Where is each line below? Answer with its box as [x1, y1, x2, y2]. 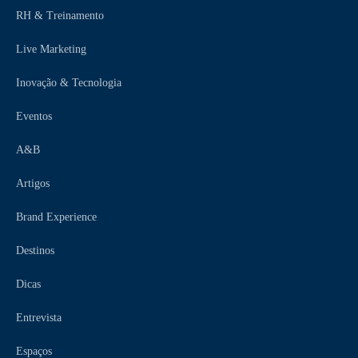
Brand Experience [16, 210, 97, 223]
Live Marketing [16, 42, 86, 55]
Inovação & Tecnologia [16, 76, 121, 89]
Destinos [16, 244, 54, 257]
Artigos [16, 177, 50, 189]
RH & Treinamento [16, 9, 104, 22]
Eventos [16, 109, 52, 122]
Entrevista [16, 311, 62, 324]
